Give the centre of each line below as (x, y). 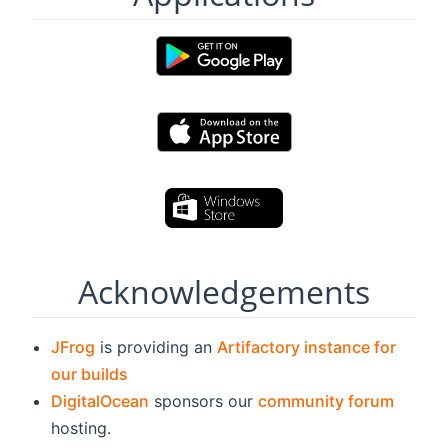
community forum (326, 400)
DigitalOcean (100, 400)
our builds (90, 373)
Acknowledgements (224, 291)
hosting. (81, 427)
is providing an (156, 346)
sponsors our (204, 400)
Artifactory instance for (307, 346)
